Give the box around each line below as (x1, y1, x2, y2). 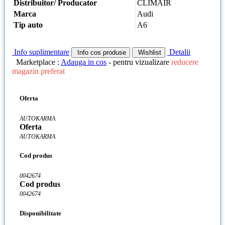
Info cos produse (75, 48, 126, 56)
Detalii (167, 47, 190, 56)
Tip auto (14, 21, 43, 30)
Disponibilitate (20, 209, 61, 217)
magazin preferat (12, 66, 65, 75)
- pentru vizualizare (106, 57, 171, 66)
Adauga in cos (61, 57, 106, 66)
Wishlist (136, 48, 161, 56)
